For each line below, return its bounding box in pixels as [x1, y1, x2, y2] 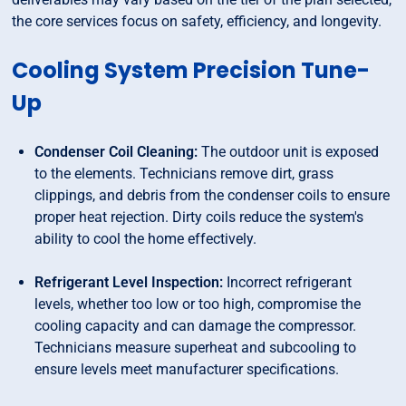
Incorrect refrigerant [223, 274, 353, 292]
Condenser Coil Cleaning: [34, 143, 198, 161]
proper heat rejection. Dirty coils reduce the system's [34, 208, 364, 227]
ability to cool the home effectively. [34, 230, 257, 248]
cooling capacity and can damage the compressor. [34, 317, 357, 335]
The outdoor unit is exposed [198, 143, 380, 161]
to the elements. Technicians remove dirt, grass [34, 165, 334, 183]
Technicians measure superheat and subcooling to [34, 339, 357, 357]
